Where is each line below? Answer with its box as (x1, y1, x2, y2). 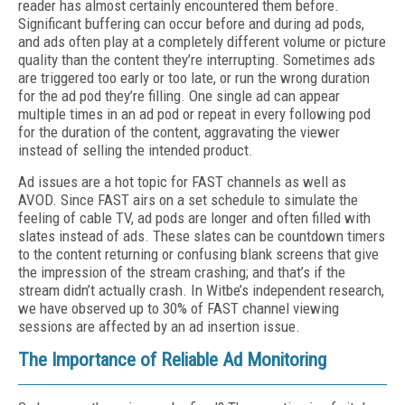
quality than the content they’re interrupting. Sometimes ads (18, 51, 375, 69)
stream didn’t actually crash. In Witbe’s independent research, (18, 281, 384, 299)
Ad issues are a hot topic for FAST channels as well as (18, 173, 346, 191)
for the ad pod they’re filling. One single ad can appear (18, 87, 340, 105)
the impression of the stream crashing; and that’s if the (18, 263, 345, 281)
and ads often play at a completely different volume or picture (18, 33, 386, 51)
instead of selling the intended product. (18, 141, 253, 159)
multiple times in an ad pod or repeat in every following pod (18, 105, 371, 123)
